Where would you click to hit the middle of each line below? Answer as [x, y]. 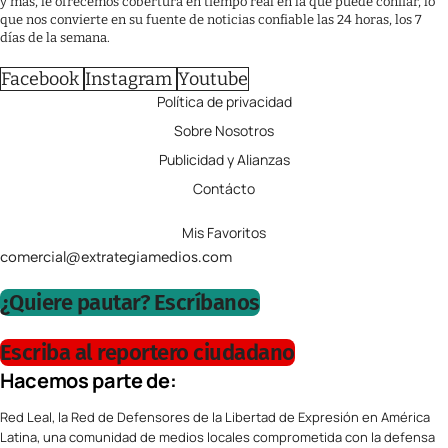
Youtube [213, 79]
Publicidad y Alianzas [224, 160]
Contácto [224, 189]
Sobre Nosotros [224, 131]
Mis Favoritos [224, 233]
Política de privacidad [224, 102]
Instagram [128, 79]
